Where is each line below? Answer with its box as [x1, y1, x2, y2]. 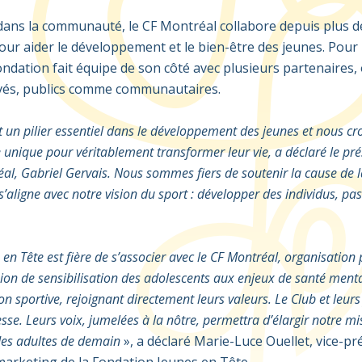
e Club [280, 290, 319, 308]
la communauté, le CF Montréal [24, 17, 220, 35]
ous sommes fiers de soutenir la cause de [122, 164, 357, 182]
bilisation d [65, 269, 128, 287]
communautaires [115, 80, 218, 98]
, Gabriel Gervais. [14, 164, 111, 182]
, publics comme [15, 80, 116, 98]
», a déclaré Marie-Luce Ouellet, [123, 332, 316, 350]
